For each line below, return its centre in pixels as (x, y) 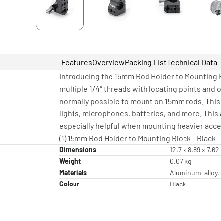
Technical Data (192, 62)
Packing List (146, 62)
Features (77, 62)
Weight (70, 161)
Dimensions (78, 149)
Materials (73, 172)
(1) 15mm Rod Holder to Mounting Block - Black (137, 138)
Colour (69, 184)
